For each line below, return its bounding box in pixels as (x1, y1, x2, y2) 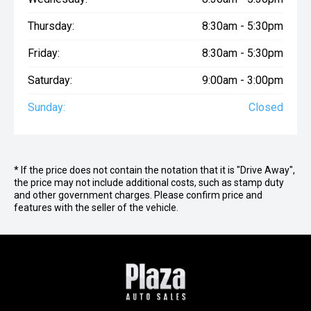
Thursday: (28, 19, 74, 33)
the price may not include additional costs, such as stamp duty (14, 177, 284, 189)
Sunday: (28, 101, 65, 115)
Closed (249, 101, 283, 115)
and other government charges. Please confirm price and (14, 190, 262, 201)
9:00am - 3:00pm (202, 74, 283, 87)
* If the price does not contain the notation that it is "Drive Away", (14, 165, 295, 176)
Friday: (28, 47, 60, 60)
